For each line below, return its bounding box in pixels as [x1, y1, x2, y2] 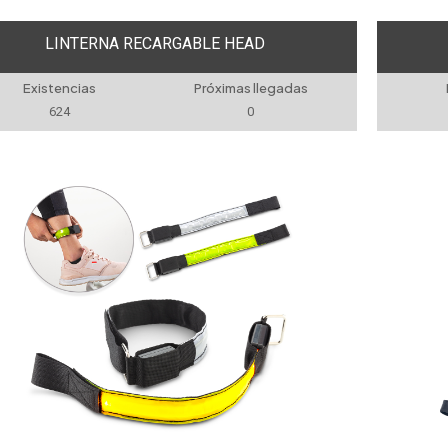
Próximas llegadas [193, 80, 308, 96]
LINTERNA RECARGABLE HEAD [45, 33, 266, 53]
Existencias [23, 80, 97, 96]
